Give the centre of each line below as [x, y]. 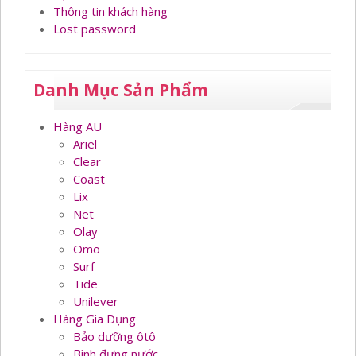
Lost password [95, 29]
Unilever [96, 301]
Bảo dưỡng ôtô [114, 336]
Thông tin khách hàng [110, 11]
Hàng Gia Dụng [95, 319]
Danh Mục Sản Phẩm [121, 90]
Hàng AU [77, 126]
